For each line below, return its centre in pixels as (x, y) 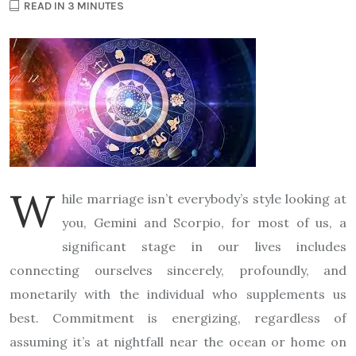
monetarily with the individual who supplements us (178, 294)
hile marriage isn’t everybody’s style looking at (204, 198)
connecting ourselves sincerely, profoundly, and (178, 270)
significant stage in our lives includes (204, 246)
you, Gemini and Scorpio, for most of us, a (204, 222)
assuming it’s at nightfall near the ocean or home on (178, 341)
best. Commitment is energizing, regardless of (178, 317)
